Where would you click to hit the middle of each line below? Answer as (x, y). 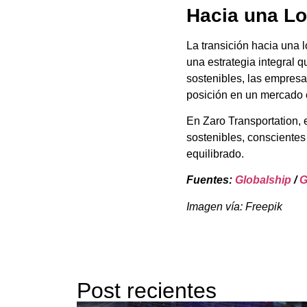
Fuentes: (211, 180)
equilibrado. (215, 153)
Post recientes (147, 291)
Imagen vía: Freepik (234, 206)
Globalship (263, 180)
